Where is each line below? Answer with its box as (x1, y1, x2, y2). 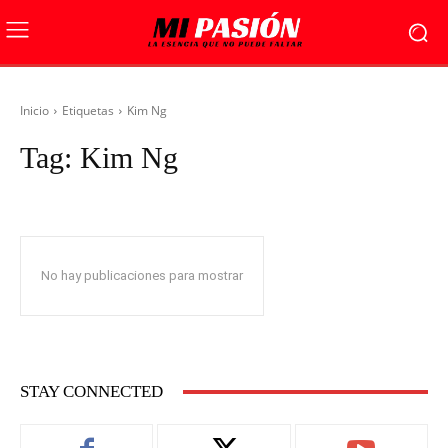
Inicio (20, 102, 49, 119)
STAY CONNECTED (20, 382, 163, 401)
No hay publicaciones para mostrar (41, 268, 243, 283)
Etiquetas (62, 102, 114, 119)
